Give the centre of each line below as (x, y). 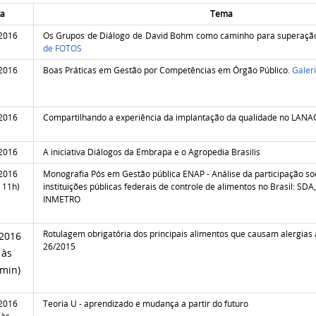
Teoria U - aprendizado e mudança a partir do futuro (145, 303)
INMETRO (61, 199)
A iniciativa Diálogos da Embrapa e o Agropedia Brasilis (151, 152)
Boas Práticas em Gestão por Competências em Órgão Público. (167, 70)
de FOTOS (62, 48)
